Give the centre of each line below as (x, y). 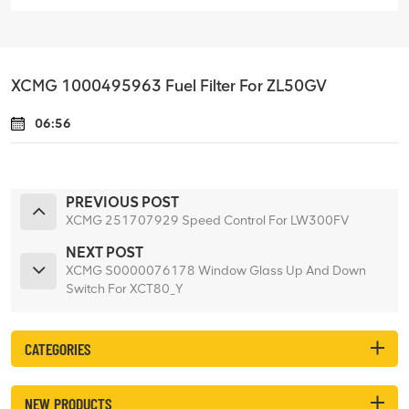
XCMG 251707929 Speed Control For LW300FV (207, 220)
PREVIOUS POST (122, 202)
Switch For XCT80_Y (125, 288)
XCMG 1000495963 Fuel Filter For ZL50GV (169, 85)
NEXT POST (105, 252)
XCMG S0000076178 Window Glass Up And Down (216, 270)
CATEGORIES (58, 348)
